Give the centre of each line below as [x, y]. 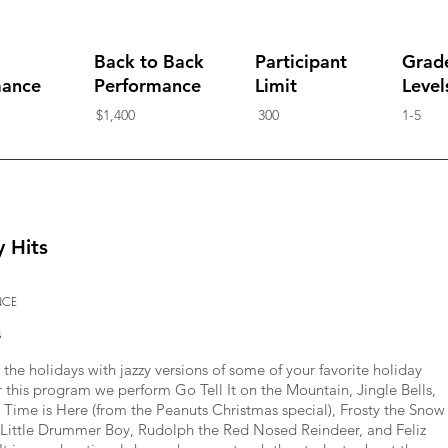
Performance [147, 85]
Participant [301, 61]
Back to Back [149, 61]
